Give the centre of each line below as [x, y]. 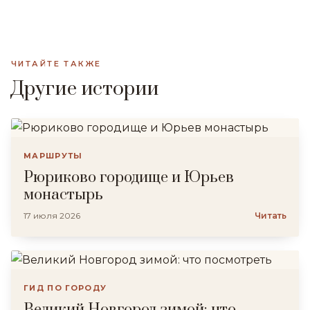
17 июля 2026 [52, 216]
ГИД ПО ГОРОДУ [65, 288]
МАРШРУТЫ [53, 156]
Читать [271, 216]
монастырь [63, 195]
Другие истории [85, 89]
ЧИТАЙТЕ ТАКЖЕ [56, 64]
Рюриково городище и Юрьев [129, 177]
